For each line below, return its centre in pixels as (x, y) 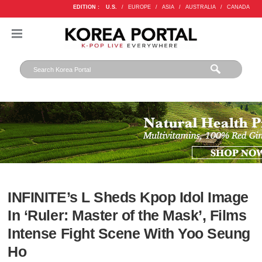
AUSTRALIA (200, 7)
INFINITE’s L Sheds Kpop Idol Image (128, 198)
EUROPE (139, 7)
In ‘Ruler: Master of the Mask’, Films (127, 216)
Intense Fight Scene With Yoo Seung (129, 234)
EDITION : (86, 7)
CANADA (238, 7)
